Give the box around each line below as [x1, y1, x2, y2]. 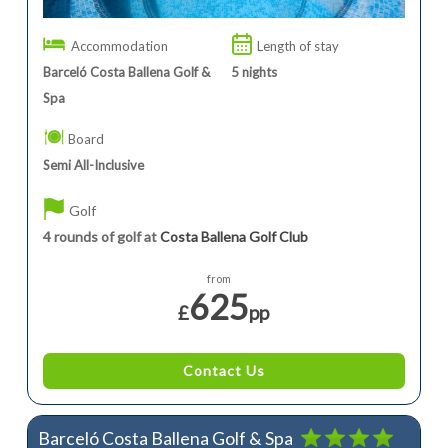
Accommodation [70, 37, 168, 54]
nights [242, 63, 278, 80]
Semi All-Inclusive [42, 156, 144, 173]
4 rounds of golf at [42, 227, 160, 245]
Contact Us [182, 361, 265, 379]
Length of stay [257, 37, 340, 54]
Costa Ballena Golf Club [159, 227, 308, 245]
